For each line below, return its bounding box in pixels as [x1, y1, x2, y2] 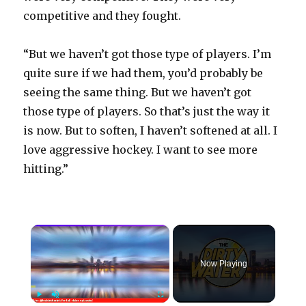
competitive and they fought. [23, 9, 182, 23]
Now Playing [200, 259, 248, 269]
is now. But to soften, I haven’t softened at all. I [23, 124, 278, 138]
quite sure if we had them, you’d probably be [23, 66, 264, 81]
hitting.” [23, 162, 69, 176]
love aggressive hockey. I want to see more [23, 143, 258, 157]
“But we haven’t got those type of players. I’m [23, 47, 272, 61]
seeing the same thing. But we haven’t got [23, 85, 252, 100]
